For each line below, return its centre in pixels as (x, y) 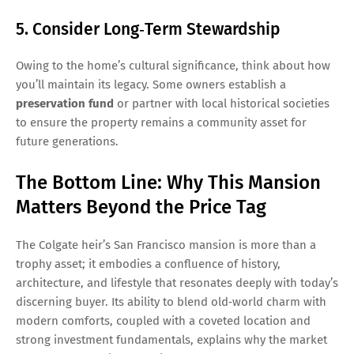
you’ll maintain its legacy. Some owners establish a (151, 85)
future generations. (67, 142)
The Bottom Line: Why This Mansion (168, 183)
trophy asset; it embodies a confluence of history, (148, 264)
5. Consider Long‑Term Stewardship (148, 30)
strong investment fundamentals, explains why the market (171, 340)
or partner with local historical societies (222, 104)
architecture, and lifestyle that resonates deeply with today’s (177, 283)
